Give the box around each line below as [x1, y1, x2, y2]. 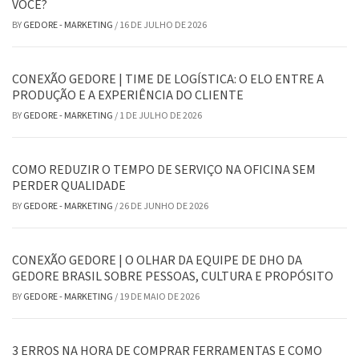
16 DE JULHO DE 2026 [119, 18, 207, 32]
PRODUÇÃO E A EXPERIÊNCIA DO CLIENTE [12, 86, 244, 104]
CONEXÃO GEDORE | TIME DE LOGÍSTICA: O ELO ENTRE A [12, 70, 324, 88]
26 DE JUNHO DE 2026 [119, 199, 208, 213]
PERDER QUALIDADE [12, 176, 126, 195]
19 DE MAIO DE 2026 [119, 289, 200, 304]
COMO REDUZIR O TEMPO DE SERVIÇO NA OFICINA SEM [12, 160, 316, 179]
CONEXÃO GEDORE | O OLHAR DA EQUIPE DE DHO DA [12, 251, 302, 269]
